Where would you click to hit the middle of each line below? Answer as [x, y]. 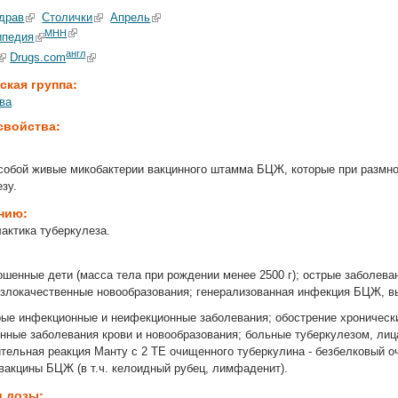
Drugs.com [38, 57]
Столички [68, 17]
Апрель [131, 17]
